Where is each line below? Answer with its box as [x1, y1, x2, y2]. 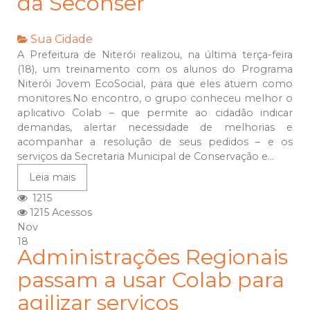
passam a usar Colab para [17, 267, 284, 293]
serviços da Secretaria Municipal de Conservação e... [17, 150, 274, 163]
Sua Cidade [30, 33, 93, 46]
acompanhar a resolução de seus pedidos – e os [17, 136, 293, 149]
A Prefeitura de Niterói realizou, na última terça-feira [17, 48, 293, 62]
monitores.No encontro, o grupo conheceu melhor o [17, 92, 293, 105]
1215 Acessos [27, 206, 92, 219]
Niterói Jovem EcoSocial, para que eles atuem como [17, 77, 293, 91]
